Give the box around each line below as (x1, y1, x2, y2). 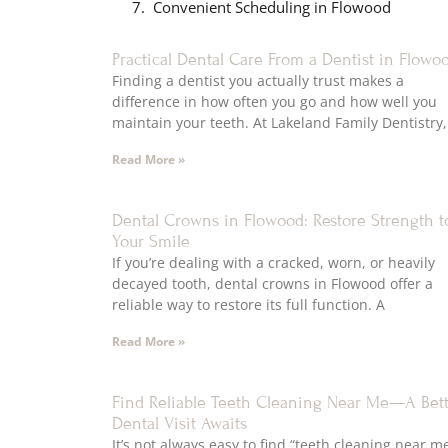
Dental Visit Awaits (112, 413, 247, 435)
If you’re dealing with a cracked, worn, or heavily (112, 253, 435, 273)
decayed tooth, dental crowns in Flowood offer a (112, 274, 433, 294)
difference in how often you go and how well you (112, 92, 437, 112)
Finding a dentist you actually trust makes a (112, 71, 404, 91)
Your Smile (112, 231, 190, 253)
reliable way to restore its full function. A (112, 295, 385, 315)
